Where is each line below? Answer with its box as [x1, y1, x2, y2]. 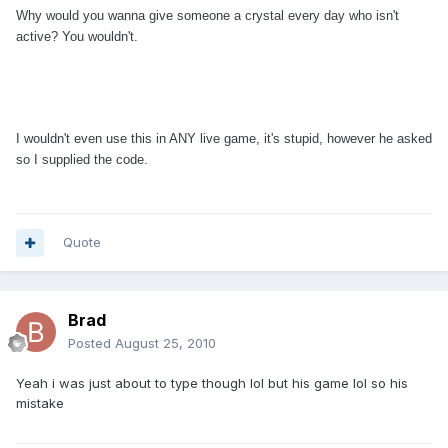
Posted [68, 335, 115, 352]
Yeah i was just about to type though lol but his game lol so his [16, 375, 408, 392]
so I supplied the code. [16, 152, 148, 168]
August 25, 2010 [115, 335, 216, 352]
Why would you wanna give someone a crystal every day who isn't [16, 8, 399, 24]
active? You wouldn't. [16, 29, 138, 45]
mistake [16, 395, 64, 412]
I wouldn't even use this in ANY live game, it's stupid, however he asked [16, 131, 432, 147]
